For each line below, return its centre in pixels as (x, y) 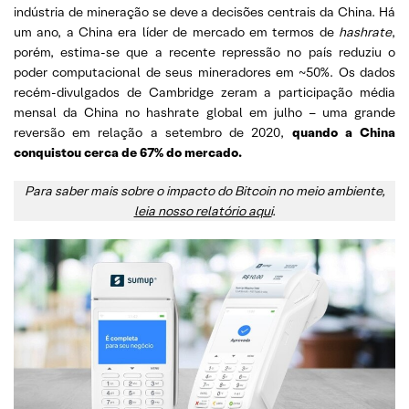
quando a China (344, 132)
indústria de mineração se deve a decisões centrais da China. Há (204, 12)
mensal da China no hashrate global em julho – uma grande (204, 112)
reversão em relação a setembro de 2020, (153, 132)
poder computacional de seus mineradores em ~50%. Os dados (204, 72)
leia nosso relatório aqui (203, 211)
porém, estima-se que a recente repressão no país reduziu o (204, 52)
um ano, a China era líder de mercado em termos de (176, 32)
